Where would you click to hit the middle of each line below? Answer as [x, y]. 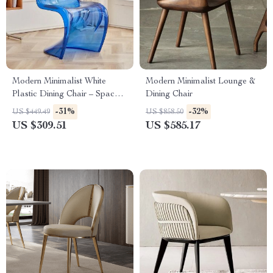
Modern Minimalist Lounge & [200, 82]
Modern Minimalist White [59, 82]
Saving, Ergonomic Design [62, 107]
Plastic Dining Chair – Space [66, 94]
